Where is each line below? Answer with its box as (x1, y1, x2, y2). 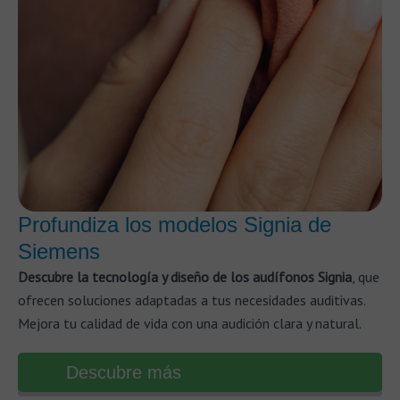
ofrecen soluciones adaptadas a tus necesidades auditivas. (18, 291, 365, 309)
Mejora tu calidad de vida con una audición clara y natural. (18, 314, 362, 332)
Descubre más (66, 362, 181, 382)
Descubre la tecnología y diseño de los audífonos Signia (18, 268, 352, 286)
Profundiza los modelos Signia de (18, 212, 331, 237)
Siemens (18, 239, 100, 263)
